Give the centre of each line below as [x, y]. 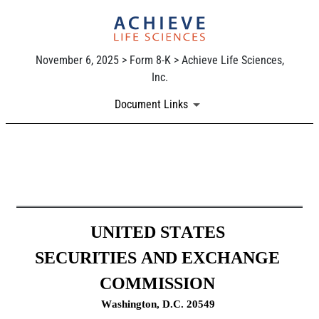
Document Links [151, 105]
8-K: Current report [117, 180]
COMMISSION [157, 284]
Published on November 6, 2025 [103, 207]
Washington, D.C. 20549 [158, 304]
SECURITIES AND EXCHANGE [157, 258]
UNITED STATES [157, 232]
